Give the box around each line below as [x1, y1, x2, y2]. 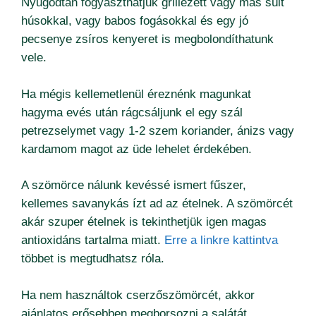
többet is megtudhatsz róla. [21, 252, 164, 266]
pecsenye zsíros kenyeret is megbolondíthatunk [21, 32, 274, 47]
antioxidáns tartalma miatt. [21, 233, 164, 248]
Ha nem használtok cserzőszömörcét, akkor [21, 288, 255, 302]
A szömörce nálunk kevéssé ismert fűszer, [21, 178, 246, 193]
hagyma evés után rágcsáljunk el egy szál [21, 105, 243, 119]
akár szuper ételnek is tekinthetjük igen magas [21, 215, 267, 229]
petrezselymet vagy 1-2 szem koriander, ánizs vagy [21, 123, 294, 138]
